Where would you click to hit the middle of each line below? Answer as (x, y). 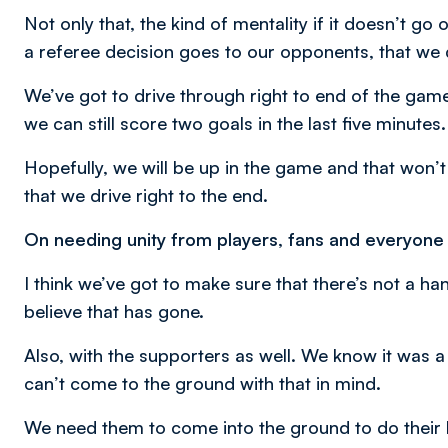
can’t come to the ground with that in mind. (202, 383)
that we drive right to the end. (146, 195)
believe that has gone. (114, 311)
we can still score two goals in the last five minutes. (235, 123)
